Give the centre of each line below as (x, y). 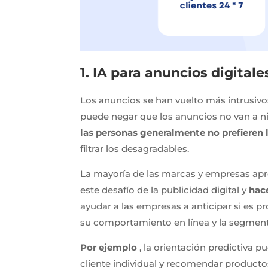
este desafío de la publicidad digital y (165, 190)
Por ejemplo (109, 247)
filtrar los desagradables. (135, 148)
